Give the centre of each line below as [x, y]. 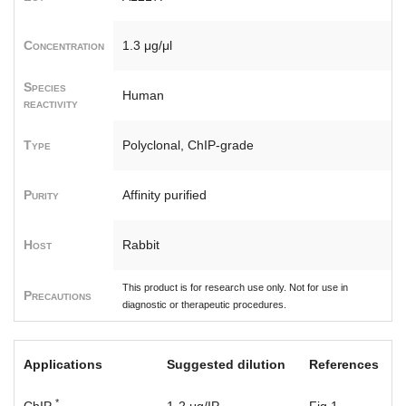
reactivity [51, 104]
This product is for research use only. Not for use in [235, 288]
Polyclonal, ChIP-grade [188, 145]
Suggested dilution [226, 365]
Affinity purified [164, 195]
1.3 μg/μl [147, 46]
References [344, 365]
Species [45, 87]
